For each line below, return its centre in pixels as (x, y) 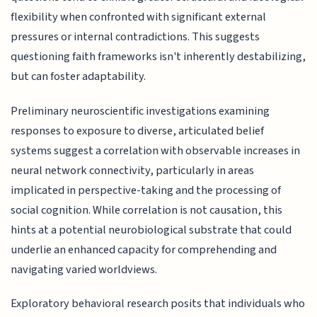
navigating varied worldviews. (84, 269)
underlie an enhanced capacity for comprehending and (144, 249)
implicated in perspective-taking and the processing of (146, 190)
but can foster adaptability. (79, 77)
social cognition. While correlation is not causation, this (147, 210)
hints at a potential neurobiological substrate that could (151, 230)
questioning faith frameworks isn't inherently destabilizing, (158, 57)
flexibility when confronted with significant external (139, 17)
